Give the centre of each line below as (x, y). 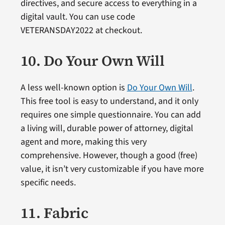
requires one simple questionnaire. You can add (110, 115)
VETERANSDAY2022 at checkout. (81, 31)
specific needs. (48, 183)
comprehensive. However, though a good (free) (109, 156)
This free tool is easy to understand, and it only (109, 101)
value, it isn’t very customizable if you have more (112, 169)
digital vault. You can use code (78, 17)
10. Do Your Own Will (92, 61)
